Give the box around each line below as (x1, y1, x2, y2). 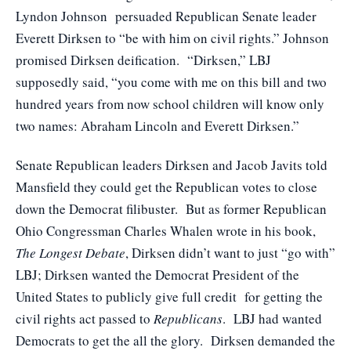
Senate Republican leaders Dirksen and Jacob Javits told (16, 155, 327, 174)
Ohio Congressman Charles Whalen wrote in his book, (16, 221, 316, 240)
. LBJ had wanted (223, 309, 322, 327)
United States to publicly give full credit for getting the (16, 287, 323, 306)
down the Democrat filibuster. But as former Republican (16, 199, 327, 218)
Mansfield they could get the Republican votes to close (16, 177, 317, 196)
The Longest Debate (16, 243, 125, 262)
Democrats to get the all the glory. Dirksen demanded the (16, 331, 335, 349)
